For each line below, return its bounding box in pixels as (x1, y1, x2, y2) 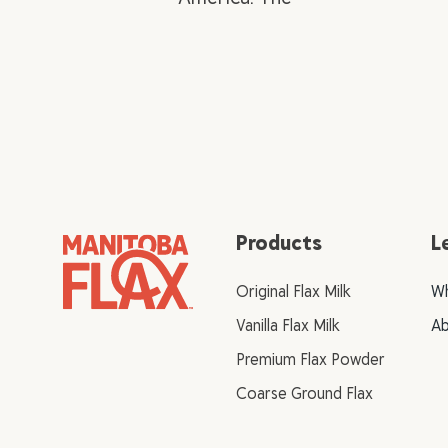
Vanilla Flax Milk (236, 313, 341, 337)
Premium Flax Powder (236, 347, 386, 371)
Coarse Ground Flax (236, 381, 374, 405)
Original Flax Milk (236, 279, 352, 303)
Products (236, 227, 323, 257)
